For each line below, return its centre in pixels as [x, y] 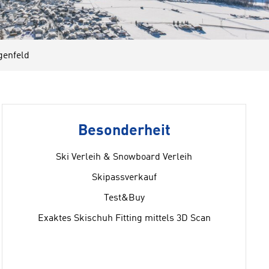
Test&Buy [124, 198]
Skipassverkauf [124, 178]
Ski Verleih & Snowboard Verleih [124, 157]
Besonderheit [124, 131]
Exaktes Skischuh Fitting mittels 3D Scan [124, 219]
